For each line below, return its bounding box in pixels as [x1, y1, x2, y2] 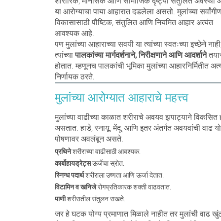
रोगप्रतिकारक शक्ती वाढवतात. [96, 183, 171, 191]
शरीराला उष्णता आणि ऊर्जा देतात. [83, 171, 164, 179]
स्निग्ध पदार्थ [54, 171, 84, 179]
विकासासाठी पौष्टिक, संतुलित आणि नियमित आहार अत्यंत [54, 18, 213, 27]
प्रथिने [54, 147, 71, 155]
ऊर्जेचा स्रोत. [90, 159, 124, 167]
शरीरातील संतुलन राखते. [65, 195, 125, 203]
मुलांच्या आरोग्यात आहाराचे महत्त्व [54, 91, 188, 104]
